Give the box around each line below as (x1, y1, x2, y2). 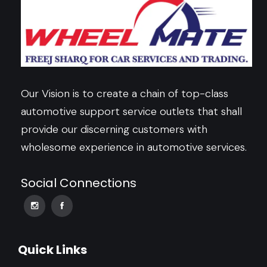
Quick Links (18, 241, 87, 258)
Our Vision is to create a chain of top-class (21, 86, 228, 101)
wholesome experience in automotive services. (21, 139, 247, 154)
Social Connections (21, 174, 136, 191)
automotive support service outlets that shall (21, 104, 242, 119)
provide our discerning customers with (21, 122, 207, 136)
